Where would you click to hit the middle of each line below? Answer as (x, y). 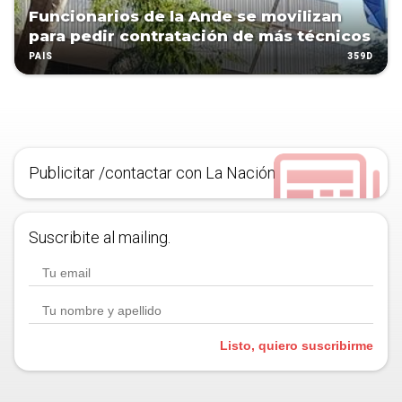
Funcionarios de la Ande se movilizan (185, 17)
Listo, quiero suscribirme (297, 346)
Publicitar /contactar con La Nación (152, 173)
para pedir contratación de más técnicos (200, 36)
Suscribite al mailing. (100, 238)
